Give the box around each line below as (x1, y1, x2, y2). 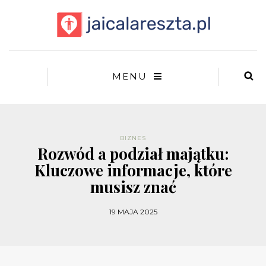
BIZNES (120, 134, 146, 142)
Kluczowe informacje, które (34, 160, 232, 181)
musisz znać (90, 176, 176, 198)
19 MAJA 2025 (109, 207, 157, 217)
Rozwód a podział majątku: (37, 143, 229, 164)
